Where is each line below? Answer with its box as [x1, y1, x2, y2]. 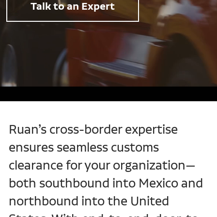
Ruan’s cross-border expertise [8, 122, 178, 137]
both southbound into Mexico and [8, 175, 203, 191]
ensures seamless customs [8, 139, 159, 155]
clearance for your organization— [8, 157, 196, 173]
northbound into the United [8, 193, 169, 209]
